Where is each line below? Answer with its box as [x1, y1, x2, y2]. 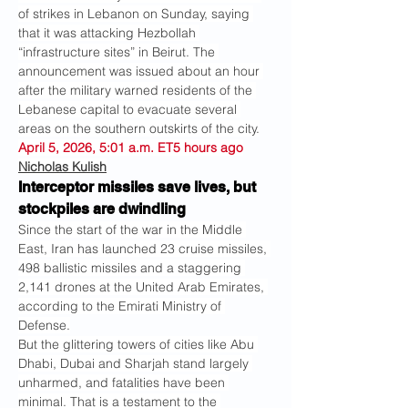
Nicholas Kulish [18, 158, 107, 175]
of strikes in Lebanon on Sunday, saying [18, 5, 253, 22]
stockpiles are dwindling [18, 200, 186, 218]
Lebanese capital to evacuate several [18, 101, 240, 117]
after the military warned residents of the [18, 82, 256, 98]
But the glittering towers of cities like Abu [18, 336, 258, 352]
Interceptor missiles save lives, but [18, 178, 260, 196]
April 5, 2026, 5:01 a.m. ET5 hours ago [18, 139, 243, 156]
